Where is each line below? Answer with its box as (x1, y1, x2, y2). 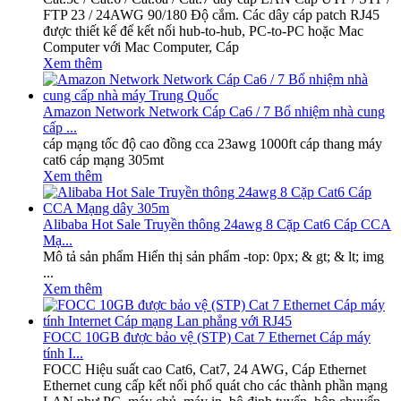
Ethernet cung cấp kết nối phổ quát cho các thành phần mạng (43, 377, 388, 393)
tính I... (43, 345, 83, 361)
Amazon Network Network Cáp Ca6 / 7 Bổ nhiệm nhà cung (43, 103, 385, 119)
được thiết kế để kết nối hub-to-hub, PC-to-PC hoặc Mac (43, 22, 363, 38)
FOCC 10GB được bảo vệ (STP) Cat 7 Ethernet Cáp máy (43, 328, 371, 345)
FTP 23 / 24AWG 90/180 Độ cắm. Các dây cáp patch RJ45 (43, 6, 380, 22)
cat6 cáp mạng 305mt (43, 151, 164, 167)
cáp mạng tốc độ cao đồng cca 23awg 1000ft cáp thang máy (43, 135, 382, 151)
